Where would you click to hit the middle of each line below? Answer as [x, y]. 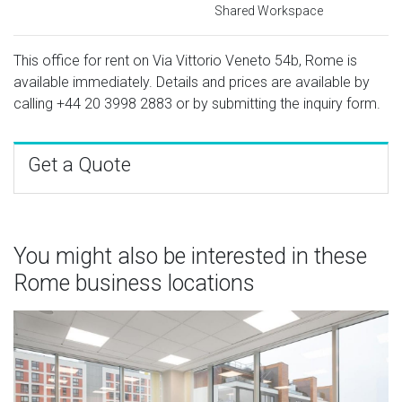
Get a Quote [79, 164]
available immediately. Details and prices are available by [192, 82]
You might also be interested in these [190, 256]
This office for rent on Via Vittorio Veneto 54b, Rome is [185, 60]
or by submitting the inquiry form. [276, 103]
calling [35, 103]
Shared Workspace [269, 10]
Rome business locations [134, 283]
